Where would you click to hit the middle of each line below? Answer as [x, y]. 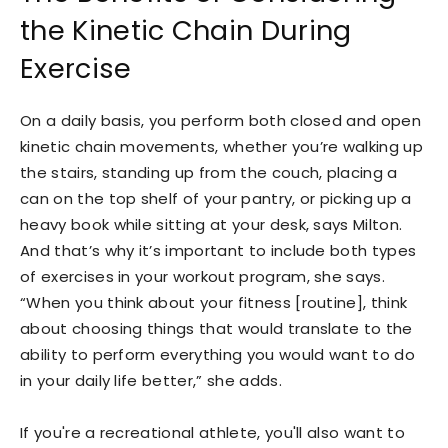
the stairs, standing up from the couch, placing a [209, 172]
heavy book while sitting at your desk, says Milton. [211, 224]
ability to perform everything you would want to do [218, 354]
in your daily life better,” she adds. [151, 380]
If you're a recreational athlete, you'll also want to [212, 432]
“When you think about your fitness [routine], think [214, 302]
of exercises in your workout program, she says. [203, 276]
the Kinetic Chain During [186, 30]
